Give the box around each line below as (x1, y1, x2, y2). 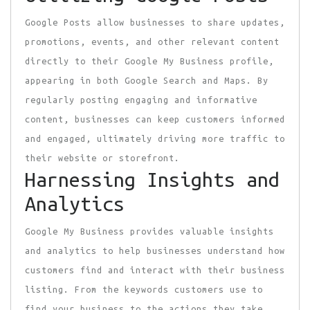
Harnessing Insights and (25, 168, 280, 190)
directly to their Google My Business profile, (25, 56, 274, 66)
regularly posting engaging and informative (25, 95, 257, 104)
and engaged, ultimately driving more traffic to (25, 134, 285, 143)
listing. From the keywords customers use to (25, 284, 263, 294)
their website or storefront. (25, 153, 180, 163)
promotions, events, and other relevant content (25, 37, 280, 46)
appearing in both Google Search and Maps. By (25, 75, 268, 85)
